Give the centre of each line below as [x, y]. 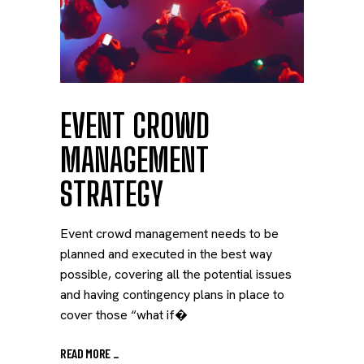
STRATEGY [112, 194]
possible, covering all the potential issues [176, 274]
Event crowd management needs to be [169, 234]
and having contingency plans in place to [172, 295]
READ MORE [87, 353]
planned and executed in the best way [166, 254]
